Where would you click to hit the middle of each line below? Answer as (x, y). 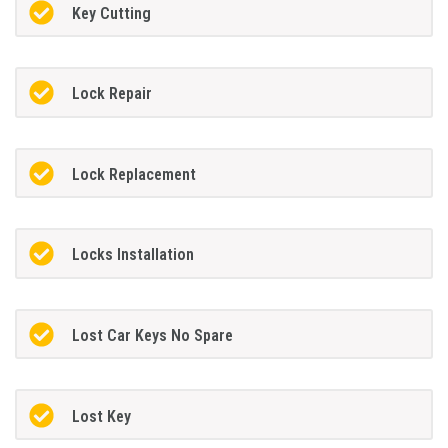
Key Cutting (111, 13)
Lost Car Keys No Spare (152, 335)
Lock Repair (111, 94)
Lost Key (101, 416)
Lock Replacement (133, 174)
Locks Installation (132, 255)
